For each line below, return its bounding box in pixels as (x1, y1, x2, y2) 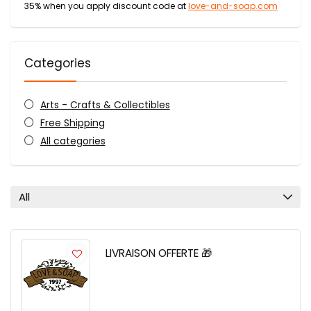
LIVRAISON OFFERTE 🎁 (106, 246, 212, 260)
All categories (40, 134, 106, 148)
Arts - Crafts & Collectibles (40, 98, 170, 112)
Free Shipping (40, 116, 105, 130)
